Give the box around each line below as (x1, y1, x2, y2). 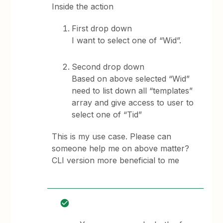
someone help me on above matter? (52, 143, 190, 153)
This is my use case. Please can (52, 131, 172, 141)
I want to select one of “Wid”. (72, 35, 182, 45)
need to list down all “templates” (72, 86, 193, 96)
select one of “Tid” (72, 110, 142, 119)
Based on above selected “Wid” (72, 74, 190, 84)
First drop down (72, 23, 132, 33)
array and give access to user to (72, 98, 194, 108)
